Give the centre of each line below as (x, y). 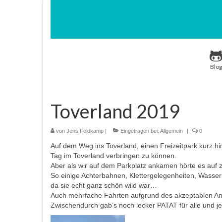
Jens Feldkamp (85, 131)
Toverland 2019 (115, 111)
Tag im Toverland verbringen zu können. (113, 155)
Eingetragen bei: (139, 131)
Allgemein (171, 131)
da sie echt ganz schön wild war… (104, 185)
